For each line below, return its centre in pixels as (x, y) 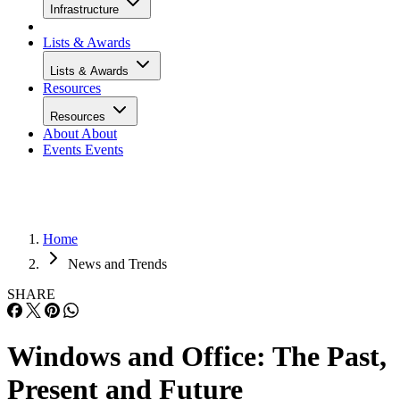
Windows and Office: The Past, (197, 357)
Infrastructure (86, 9)
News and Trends (117, 264)
